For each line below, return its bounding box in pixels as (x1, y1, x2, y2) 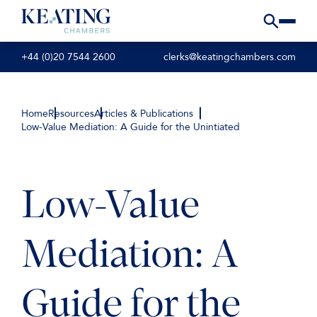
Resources (48, 107, 94, 120)
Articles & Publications (94, 107, 193, 120)
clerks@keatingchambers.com (163, 50, 296, 64)
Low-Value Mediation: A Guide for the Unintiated (21, 120, 240, 134)
